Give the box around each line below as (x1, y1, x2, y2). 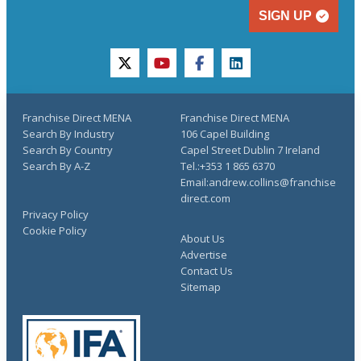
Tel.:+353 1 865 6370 (180, 159, 275, 173)
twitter (123, 62, 164, 81)
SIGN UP (259, 9, 312, 23)
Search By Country (23, 143, 113, 157)
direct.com (180, 191, 230, 205)
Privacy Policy (23, 207, 89, 222)
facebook (197, 62, 255, 81)
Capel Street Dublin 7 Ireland (180, 143, 320, 157)
